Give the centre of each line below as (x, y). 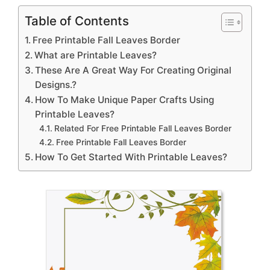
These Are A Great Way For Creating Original (133, 70)
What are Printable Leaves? (96, 55)
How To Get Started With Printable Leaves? (131, 157)
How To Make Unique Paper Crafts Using (125, 99)
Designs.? (56, 84)
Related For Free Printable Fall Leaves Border (143, 128)
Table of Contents (77, 20)
